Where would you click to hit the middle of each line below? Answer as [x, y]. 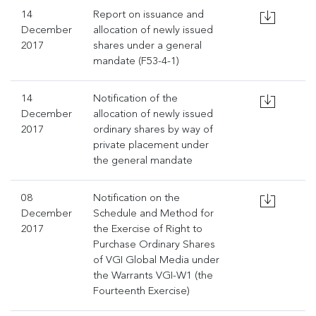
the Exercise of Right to [148, 230]
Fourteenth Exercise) [141, 292]
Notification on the [136, 199]
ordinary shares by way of [153, 130]
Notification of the [135, 99]
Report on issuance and [148, 15]
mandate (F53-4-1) [136, 62]
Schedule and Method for [153, 214]
